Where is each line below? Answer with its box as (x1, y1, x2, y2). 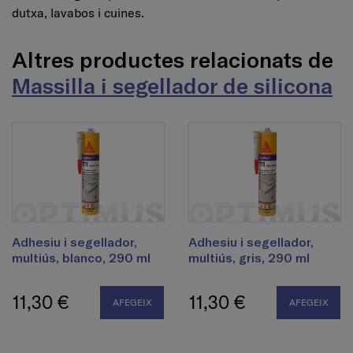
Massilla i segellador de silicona (12, 72, 333, 99)
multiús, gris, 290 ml (188, 249, 310, 265)
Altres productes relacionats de (12, 46, 333, 73)
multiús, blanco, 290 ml (12, 249, 150, 265)
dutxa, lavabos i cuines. (12, 5, 144, 21)
